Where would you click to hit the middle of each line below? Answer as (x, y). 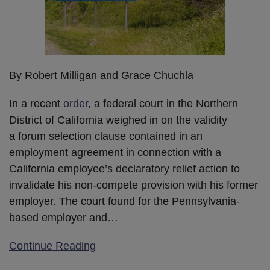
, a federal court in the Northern (163, 103)
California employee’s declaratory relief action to (124, 168)
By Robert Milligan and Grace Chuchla (101, 75)
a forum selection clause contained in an (106, 136)
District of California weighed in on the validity (118, 120)
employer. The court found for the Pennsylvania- (124, 201)
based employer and (58, 217)
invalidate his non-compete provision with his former (133, 185)
